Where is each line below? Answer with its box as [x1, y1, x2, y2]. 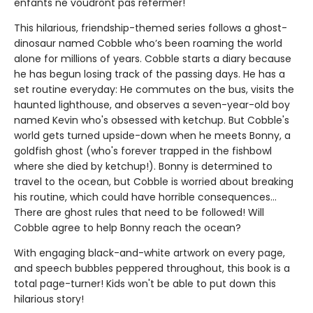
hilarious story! [14, 291, 84, 306]
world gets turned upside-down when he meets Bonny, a [14, 128, 291, 143]
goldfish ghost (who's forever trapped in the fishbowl [14, 143, 272, 158]
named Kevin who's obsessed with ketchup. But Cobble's [14, 112, 289, 127]
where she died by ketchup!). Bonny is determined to [14, 159, 272, 173]
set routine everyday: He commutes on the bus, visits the [14, 82, 294, 96]
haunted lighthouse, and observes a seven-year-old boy [14, 97, 290, 112]
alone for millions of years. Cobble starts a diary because [14, 51, 291, 66]
